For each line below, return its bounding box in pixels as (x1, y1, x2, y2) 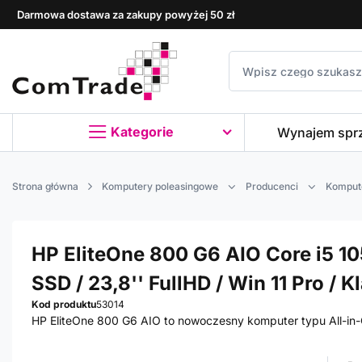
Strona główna (12, 180, 78, 193)
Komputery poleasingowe (102, 180, 218, 193)
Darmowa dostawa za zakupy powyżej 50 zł (17, 8, 234, 21)
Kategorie (110, 124, 174, 141)
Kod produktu (32, 298, 96, 311)
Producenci (246, 180, 298, 193)
